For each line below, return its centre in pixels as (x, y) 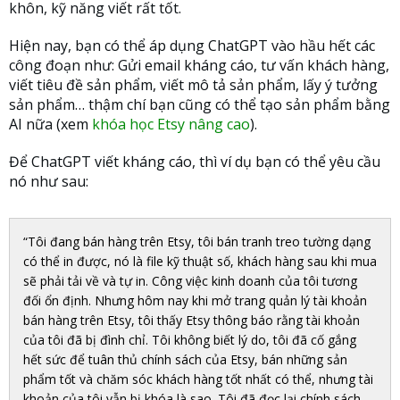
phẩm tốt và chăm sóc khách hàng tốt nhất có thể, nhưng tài (198, 379)
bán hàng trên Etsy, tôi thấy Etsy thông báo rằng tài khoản (192, 321)
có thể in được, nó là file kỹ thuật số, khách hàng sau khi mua (200, 262)
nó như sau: (50, 182)
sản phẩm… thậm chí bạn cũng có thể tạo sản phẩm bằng (200, 105)
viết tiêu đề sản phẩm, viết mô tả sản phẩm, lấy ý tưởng (193, 85)
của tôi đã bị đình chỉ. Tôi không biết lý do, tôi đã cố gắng (190, 340)
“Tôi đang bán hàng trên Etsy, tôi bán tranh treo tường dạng (197, 242)
